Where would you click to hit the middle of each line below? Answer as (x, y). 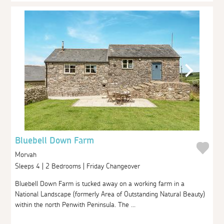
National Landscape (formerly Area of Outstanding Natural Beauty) (110, 194)
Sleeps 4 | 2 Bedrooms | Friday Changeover (79, 166)
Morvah (26, 154)
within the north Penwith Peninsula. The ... (75, 205)
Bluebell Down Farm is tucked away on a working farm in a (100, 184)
